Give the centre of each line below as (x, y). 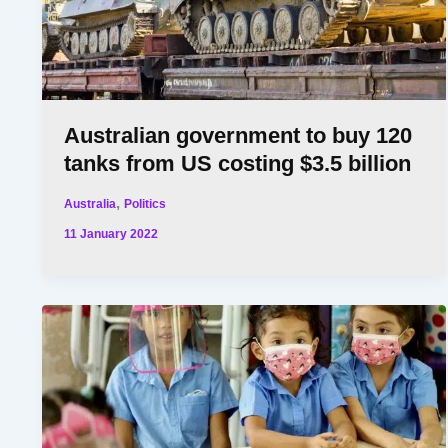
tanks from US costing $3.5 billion (238, 163)
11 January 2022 (111, 234)
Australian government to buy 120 (238, 135)
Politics (145, 203)
